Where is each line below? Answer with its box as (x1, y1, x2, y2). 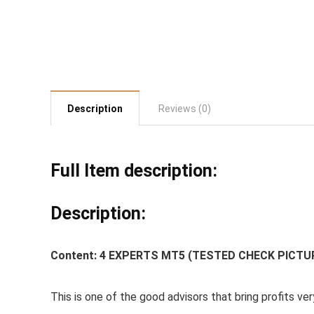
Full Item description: (50, 161, 217, 181)
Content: (50, 249, 100, 262)
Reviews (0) (158, 103, 211, 114)
